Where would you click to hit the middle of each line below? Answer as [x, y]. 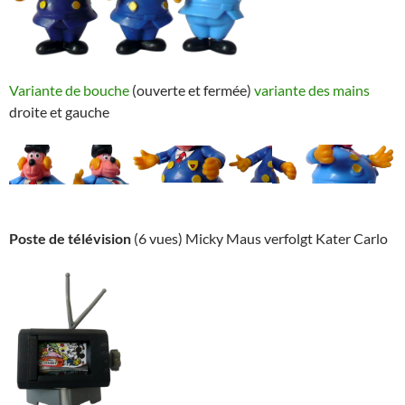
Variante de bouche [69, 89]
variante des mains [312, 89]
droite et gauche [59, 111]
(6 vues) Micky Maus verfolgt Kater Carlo [259, 238]
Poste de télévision [70, 238]
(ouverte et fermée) [192, 89]
